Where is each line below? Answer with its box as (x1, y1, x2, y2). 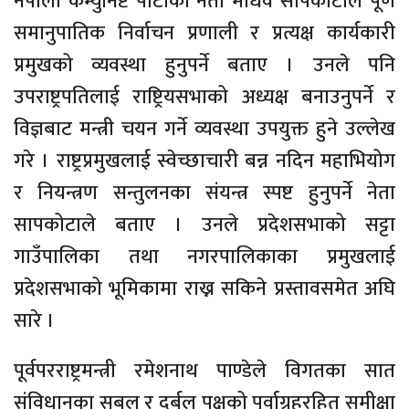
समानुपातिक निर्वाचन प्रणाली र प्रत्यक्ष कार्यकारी (14, 16, 395, 50)
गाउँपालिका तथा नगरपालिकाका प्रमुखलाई (14, 240, 395, 274)
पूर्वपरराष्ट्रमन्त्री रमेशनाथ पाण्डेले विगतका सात (14, 354, 395, 388)
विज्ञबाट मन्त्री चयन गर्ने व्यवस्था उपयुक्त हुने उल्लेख (14, 112, 395, 146)
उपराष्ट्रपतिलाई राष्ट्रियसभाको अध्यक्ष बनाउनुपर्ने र (14, 80, 395, 114)
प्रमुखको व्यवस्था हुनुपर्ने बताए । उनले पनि (14, 48, 395, 82)
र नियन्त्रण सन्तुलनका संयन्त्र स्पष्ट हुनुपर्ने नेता (14, 176, 395, 210)
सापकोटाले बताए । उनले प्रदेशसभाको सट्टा (14, 208, 395, 242)
